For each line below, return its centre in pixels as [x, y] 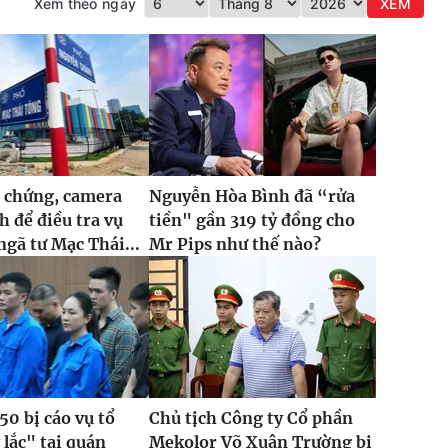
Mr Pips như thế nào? [234, 244]
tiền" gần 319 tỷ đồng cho [251, 220]
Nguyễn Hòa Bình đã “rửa [251, 196]
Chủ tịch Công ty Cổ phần [250, 418]
